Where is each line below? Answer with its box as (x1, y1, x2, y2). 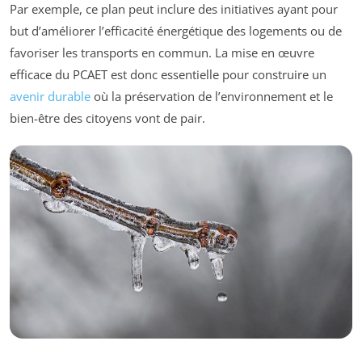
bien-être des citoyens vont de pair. (10, 110, 205, 127)
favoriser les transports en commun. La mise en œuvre (10, 44, 314, 61)
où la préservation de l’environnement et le (90, 88, 333, 105)
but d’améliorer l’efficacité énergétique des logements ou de (10, 23, 342, 40)
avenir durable (10, 88, 90, 105)
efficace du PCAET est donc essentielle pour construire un (10, 66, 326, 83)
